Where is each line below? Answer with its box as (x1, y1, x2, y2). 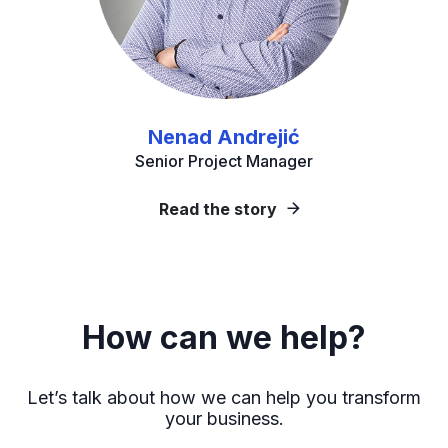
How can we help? (82, 318, 366, 357)
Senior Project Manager (135, 151, 313, 171)
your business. (164, 408, 284, 429)
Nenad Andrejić (148, 125, 300, 149)
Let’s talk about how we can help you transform (27, 387, 421, 408)
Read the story (158, 199, 277, 219)
